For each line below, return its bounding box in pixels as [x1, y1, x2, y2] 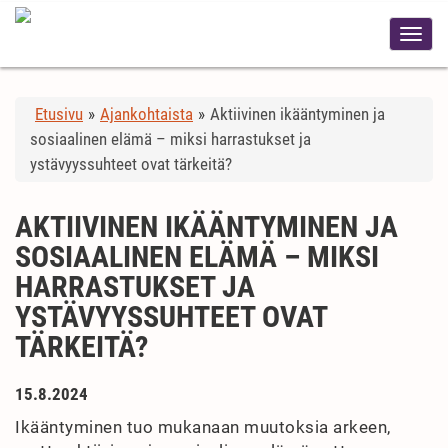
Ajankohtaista [100, 104, 193, 124]
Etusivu [35, 104, 83, 124]
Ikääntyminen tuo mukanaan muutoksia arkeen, [15, 417, 391, 437]
